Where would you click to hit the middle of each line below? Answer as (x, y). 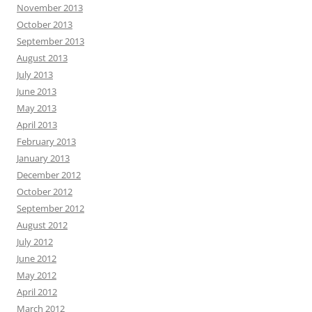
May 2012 (37, 275)
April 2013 (37, 125)
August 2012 (42, 225)
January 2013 (43, 158)
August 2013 (42, 58)
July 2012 (35, 242)
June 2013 (37, 92)
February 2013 (46, 142)
